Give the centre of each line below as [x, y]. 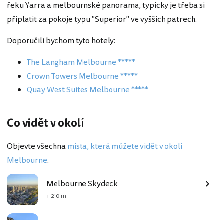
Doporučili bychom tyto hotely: [61, 41]
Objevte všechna [37, 147]
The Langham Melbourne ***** [81, 63]
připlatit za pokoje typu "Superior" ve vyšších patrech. [102, 19]
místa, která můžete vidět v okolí [125, 147]
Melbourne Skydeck [82, 184]
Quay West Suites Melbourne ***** [87, 90]
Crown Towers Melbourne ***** [82, 76]
